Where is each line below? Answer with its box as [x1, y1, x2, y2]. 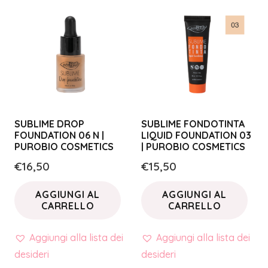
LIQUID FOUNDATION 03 [141, 129, 251, 141]
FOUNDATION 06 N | [14, 129, 104, 141]
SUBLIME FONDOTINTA [141, 117, 245, 130]
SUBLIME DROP [14, 117, 84, 130]
